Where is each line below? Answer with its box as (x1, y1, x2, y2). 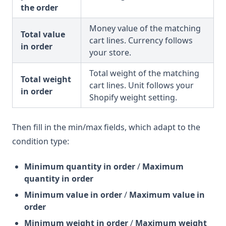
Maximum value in (129, 189, 205, 200)
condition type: (12, 135, 69, 147)
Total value (21, 28, 65, 40)
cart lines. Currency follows (89, 34, 193, 46)
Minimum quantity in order (24, 160, 135, 172)
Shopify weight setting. (89, 91, 177, 103)
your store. (89, 46, 131, 58)
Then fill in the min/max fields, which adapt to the (12, 121, 200, 133)
